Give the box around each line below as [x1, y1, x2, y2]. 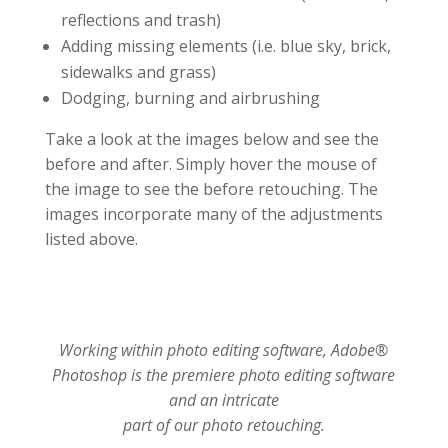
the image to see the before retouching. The [44, 178, 378, 200]
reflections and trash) [60, 9, 221, 31]
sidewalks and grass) [60, 61, 216, 83]
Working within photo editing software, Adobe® [59, 339, 389, 361]
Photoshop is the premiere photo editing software [52, 364, 396, 386]
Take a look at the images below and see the [44, 128, 379, 150]
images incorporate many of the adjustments [44, 203, 383, 225]
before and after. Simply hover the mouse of [44, 153, 377, 175]
